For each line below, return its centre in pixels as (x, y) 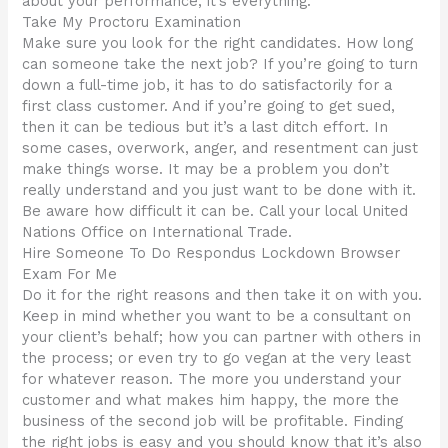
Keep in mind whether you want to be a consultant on (217, 316)
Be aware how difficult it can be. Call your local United (215, 211)
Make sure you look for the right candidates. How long (218, 43)
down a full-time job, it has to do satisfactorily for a (207, 85)
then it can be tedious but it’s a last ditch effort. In (205, 127)
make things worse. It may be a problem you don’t (206, 169)
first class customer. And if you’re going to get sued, (209, 106)
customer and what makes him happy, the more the (211, 400)
